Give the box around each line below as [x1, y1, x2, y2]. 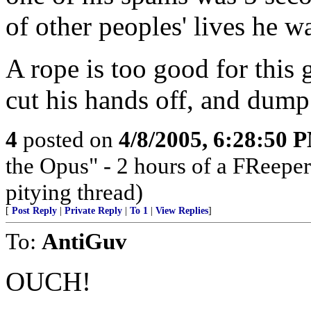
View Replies [155, 205, 208, 216]
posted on [17, 126, 119, 152]
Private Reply [65, 205, 122, 216]
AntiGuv [42, 228, 127, 254]
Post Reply [12, 205, 57, 216]
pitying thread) [6, 179, 143, 205]
